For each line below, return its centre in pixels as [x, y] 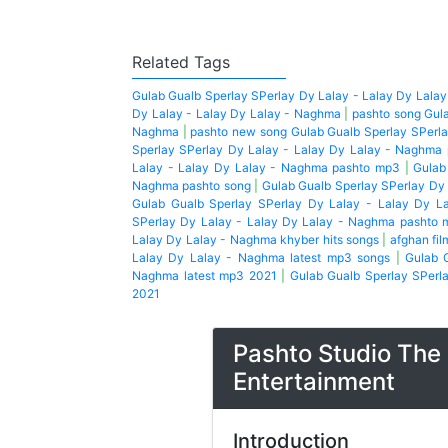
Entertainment [314, 381]
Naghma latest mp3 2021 [204, 275]
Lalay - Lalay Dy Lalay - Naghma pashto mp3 [266, 167]
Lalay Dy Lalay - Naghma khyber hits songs [255, 239]
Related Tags [181, 62]
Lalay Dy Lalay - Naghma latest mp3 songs [261, 257]
